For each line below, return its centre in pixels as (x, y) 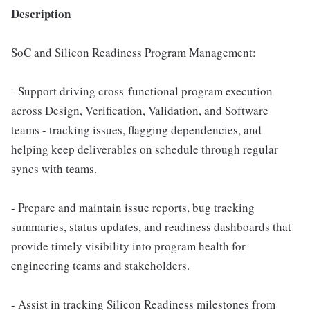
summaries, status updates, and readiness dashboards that (151, 227)
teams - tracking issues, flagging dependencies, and (136, 130)
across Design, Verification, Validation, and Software (140, 110)
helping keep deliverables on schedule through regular (145, 149)
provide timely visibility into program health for (128, 246)
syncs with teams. (54, 168)
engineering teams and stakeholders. (100, 265)
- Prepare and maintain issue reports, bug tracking (133, 207)
